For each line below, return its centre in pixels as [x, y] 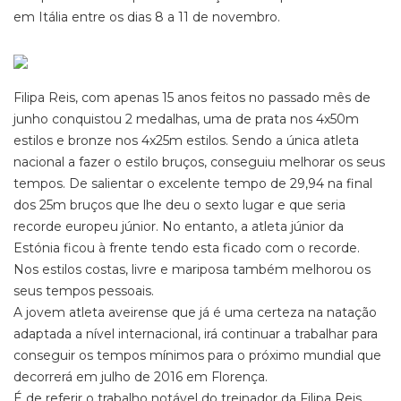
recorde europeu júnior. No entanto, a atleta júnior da [179, 226]
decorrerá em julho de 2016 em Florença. [141, 377]
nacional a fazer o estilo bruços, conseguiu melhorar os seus [199, 162]
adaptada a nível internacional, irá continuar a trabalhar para [196, 334]
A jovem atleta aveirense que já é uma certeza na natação [195, 312]
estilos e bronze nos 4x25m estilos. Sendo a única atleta [186, 141]
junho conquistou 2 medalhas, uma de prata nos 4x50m [186, 119]
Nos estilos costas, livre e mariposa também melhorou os [192, 269]
